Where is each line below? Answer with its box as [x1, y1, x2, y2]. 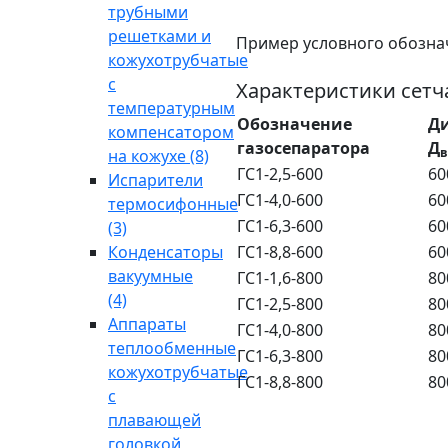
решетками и [108, 25, 211, 47]
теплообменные [108, 337, 236, 359]
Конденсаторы [108, 241, 223, 263]
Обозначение [237, 113, 352, 135]
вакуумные [108, 265, 193, 287]
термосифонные [108, 193, 238, 215]
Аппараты [108, 313, 186, 335]
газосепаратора [237, 137, 370, 159]
